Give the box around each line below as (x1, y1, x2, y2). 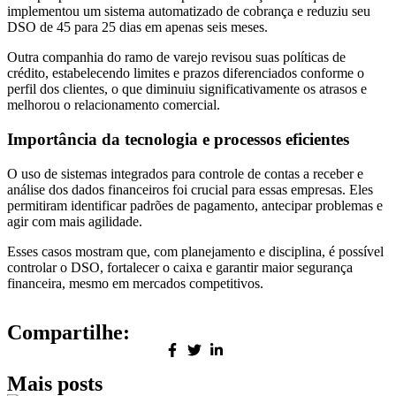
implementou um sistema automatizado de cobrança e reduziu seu (7, 4, 370, 19)
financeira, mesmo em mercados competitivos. (7, 275, 263, 291)
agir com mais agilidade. (7, 213, 142, 229)
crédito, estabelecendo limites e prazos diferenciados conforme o (7, 65, 364, 81)
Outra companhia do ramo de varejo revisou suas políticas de (7, 49, 346, 65)
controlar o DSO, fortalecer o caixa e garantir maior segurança (7, 259, 353, 275)
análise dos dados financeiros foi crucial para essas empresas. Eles (7, 181, 373, 197)
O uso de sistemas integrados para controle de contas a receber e (7, 165, 363, 181)
